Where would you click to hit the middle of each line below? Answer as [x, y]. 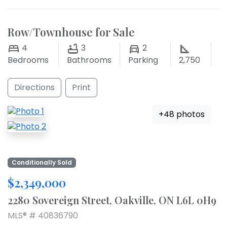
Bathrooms [89, 60]
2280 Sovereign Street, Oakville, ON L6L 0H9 [112, 200]
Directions [34, 87]
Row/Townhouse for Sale [71, 32]
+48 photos [182, 115]
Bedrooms [28, 60]
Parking [143, 60]
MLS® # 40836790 [43, 216]
